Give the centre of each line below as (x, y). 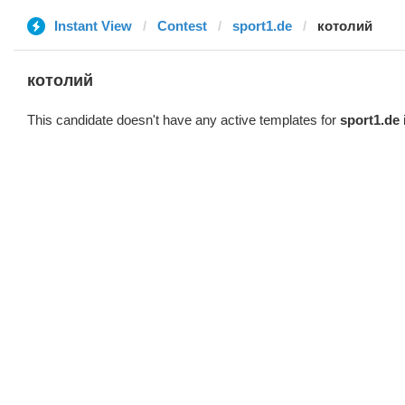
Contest (182, 26)
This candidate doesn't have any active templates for (184, 120)
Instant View (93, 26)
